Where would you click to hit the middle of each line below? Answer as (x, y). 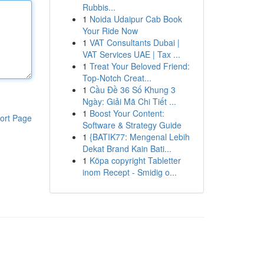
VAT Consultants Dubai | (134, 42)
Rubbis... (99, 7)
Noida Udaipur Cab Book (136, 19)
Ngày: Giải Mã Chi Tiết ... (129, 101)
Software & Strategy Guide (132, 125)
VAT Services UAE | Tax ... (131, 54)
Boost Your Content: (127, 113)
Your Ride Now (110, 31)
